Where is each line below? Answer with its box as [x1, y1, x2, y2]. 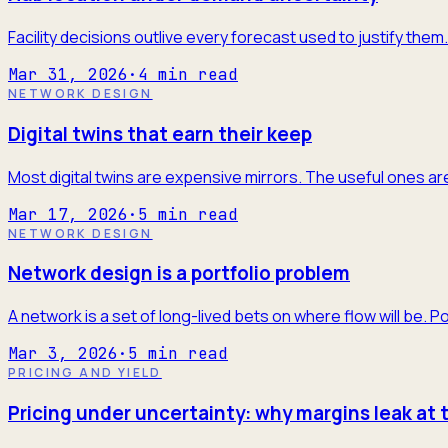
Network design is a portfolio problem [8, 260, 350, 287]
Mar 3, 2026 [8, 343, 118, 365]
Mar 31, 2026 [8, 64, 128, 86]
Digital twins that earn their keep [8, 120, 312, 147]
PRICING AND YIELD [8, 364, 162, 382]
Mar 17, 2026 [8, 203, 128, 225]
